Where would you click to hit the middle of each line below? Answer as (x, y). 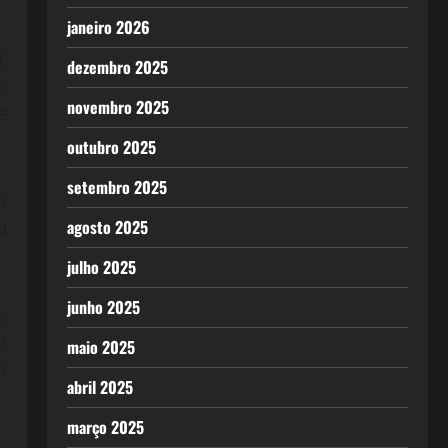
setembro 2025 (116, 187)
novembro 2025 (117, 107)
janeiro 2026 (108, 27)
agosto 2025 (107, 227)
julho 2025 (101, 267)
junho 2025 (103, 307)
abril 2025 (99, 387)
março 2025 (105, 427)
